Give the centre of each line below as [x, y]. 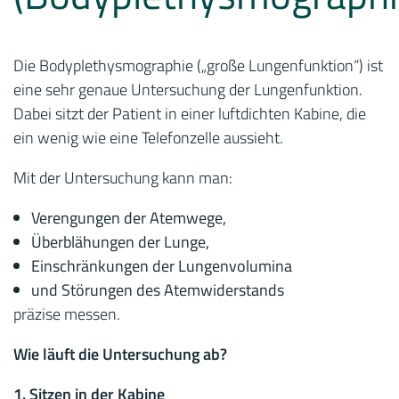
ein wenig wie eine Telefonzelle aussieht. [148, 138]
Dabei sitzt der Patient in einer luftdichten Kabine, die [190, 114]
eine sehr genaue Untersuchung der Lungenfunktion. [188, 90]
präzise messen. [67, 314]
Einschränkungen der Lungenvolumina [162, 266]
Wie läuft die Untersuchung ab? [120, 354]
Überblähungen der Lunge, [120, 242]
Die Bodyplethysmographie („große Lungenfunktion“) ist [198, 65]
